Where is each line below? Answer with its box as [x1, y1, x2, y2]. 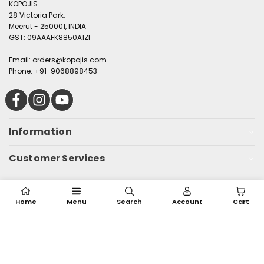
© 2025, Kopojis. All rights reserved [66, 177, 198, 189]
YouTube [55, 87, 88, 98]
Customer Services [9, 151, 105, 166]
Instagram [32, 87, 71, 98]
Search [116, 197, 142, 206]
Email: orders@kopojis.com [9, 55, 107, 65]
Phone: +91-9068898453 [9, 66, 97, 77]
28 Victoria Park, [9, 10, 65, 21]
